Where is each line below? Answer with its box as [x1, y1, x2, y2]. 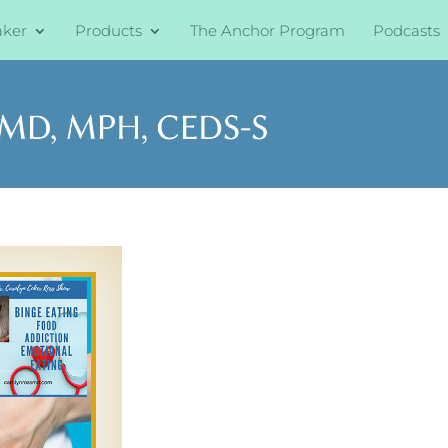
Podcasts [373, 21, 441, 40]
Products [75, 21, 143, 40]
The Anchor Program [190, 21, 346, 40]
